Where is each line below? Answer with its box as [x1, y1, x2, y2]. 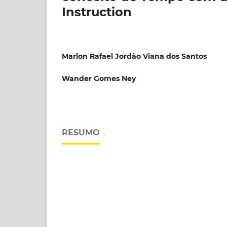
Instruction [62, 4, 132, 19]
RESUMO [62, 127, 100, 137]
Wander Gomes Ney [62, 73, 136, 83]
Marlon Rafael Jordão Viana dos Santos [62, 51, 207, 61]
